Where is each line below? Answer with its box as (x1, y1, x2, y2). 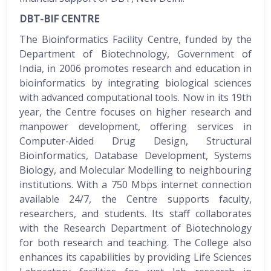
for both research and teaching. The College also (19, 235, 252, 249)
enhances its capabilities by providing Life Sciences (19, 250, 252, 264)
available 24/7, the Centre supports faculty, (19, 192, 252, 206)
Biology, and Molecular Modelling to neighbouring (19, 163, 252, 177)
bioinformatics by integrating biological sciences (19, 76, 252, 90)
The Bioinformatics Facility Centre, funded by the (19, 32, 252, 46)
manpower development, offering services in (19, 119, 252, 133)
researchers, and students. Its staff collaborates (19, 206, 252, 220)
